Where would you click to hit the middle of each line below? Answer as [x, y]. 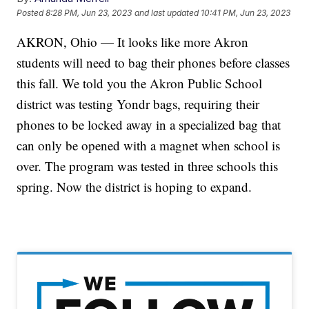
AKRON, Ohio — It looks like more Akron [133, 41]
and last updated [167, 13]
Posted [31, 13]
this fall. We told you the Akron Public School [140, 83]
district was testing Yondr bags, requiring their [138, 103]
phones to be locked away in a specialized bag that [149, 124]
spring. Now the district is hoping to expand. [134, 186]
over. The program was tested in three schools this [148, 166]
